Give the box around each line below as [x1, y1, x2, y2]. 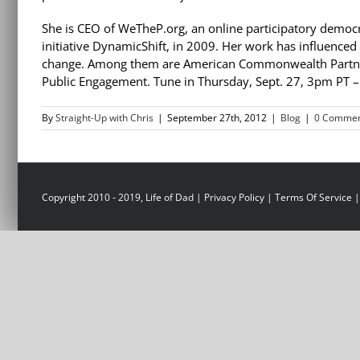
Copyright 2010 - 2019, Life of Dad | [42, 190, 204, 205]
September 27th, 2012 [167, 111, 267, 125]
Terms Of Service [275, 190, 352, 205]
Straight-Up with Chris [55, 111, 153, 125]
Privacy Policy [204, 190, 264, 205]
